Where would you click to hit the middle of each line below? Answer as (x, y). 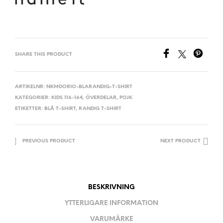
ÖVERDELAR (101, 98)
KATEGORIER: (33, 98)
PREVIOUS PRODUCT (49, 141)
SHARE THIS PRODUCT (44, 54)
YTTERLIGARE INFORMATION (111, 204)
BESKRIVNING (111, 188)
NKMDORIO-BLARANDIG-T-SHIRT (89, 87)
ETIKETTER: (30, 109)
